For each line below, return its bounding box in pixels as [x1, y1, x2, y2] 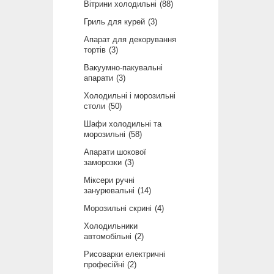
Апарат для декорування [84, 35, 176, 45]
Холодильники [84, 221, 138, 231]
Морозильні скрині [84, 204, 152, 213]
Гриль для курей [84, 17, 145, 27]
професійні [84, 260, 124, 270]
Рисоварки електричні [84, 250, 165, 259]
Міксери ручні [84, 176, 135, 185]
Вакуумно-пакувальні [84, 63, 163, 73]
